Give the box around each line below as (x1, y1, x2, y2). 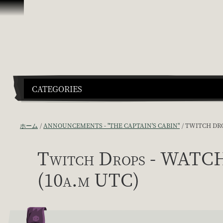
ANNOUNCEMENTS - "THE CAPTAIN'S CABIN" (43, 120, 180, 129)
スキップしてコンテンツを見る (4, 4, 115, 15)
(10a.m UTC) (37, 166, 139, 192)
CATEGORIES (32, 83, 82, 95)
